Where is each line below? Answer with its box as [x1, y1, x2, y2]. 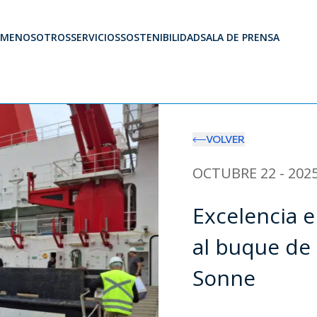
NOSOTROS [15, 30, 71, 44]
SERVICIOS [71, 30, 120, 44]
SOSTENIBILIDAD [120, 30, 200, 44]
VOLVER [206, 133, 245, 146]
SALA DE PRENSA [200, 30, 279, 44]
